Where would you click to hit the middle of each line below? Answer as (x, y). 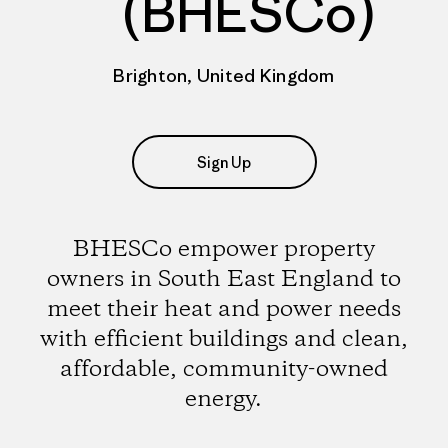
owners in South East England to (223, 279)
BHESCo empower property (223, 249)
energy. (224, 399)
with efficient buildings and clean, (223, 339)
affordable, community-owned (223, 369)
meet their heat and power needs (223, 309)
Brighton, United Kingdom (224, 75)
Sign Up (224, 162)
